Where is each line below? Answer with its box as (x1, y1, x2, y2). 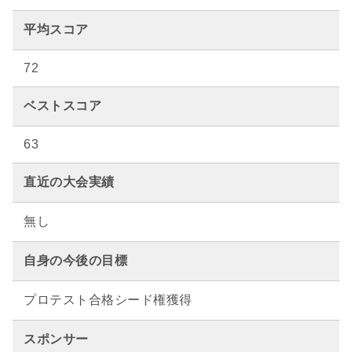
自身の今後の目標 (24, 254, 127, 267)
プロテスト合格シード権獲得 (24, 293, 192, 306)
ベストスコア (24, 99, 101, 112)
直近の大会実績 (24, 175, 115, 189)
